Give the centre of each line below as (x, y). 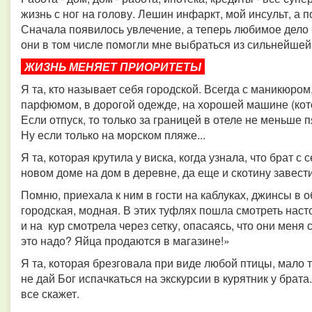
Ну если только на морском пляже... (113, 135)
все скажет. (50, 294)
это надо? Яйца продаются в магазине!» (125, 241)
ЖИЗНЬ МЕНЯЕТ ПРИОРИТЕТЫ (113, 67)
